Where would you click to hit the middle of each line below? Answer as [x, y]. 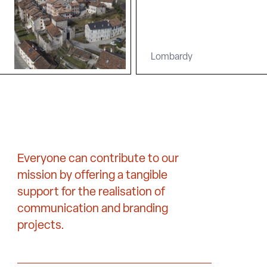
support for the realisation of [91, 192]
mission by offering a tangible [93, 176]
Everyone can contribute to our [98, 159]
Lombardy [172, 57]
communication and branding [93, 209]
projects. [41, 226]
